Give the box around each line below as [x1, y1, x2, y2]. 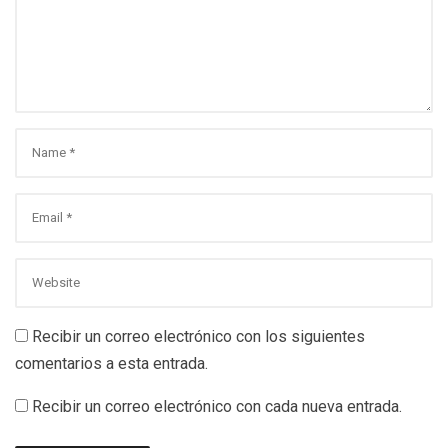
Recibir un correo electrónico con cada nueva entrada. [32, 396, 402, 416]
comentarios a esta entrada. [15, 353, 208, 373]
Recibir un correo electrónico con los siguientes [32, 326, 365, 346]
